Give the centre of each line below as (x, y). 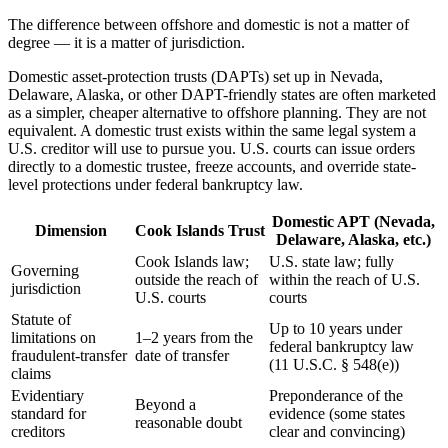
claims (31, 374)
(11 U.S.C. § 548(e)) (334, 365)
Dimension (71, 231)
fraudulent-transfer (69, 356)
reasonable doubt (188, 423)
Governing (45, 271)
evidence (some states (337, 414)
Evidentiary (47, 396)
